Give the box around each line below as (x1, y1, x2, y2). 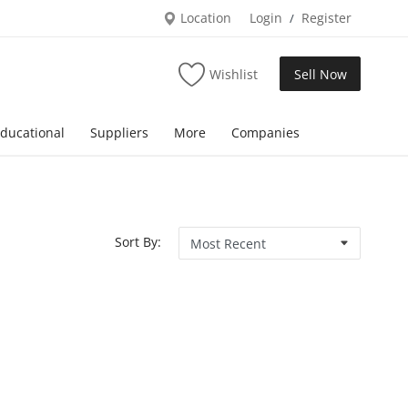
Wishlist (209, 65, 259, 83)
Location (177, 9, 231, 26)
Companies (231, 124, 300, 141)
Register (301, 9, 352, 26)
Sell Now (293, 65, 347, 83)
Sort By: (115, 232, 161, 250)
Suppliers (90, 124, 148, 141)
